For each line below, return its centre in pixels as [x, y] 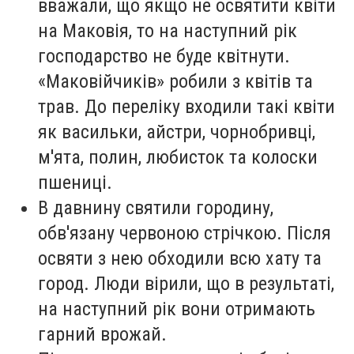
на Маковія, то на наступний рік [168, 31]
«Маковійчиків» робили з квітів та [175, 82]
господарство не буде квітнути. [164, 56]
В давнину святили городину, [156, 208]
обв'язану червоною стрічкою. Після [185, 233]
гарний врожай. [102, 335]
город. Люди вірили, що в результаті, [186, 284]
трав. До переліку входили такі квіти [186, 107]
